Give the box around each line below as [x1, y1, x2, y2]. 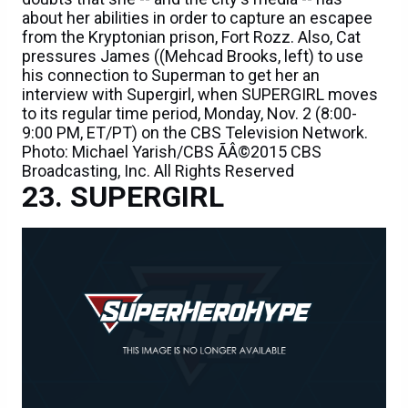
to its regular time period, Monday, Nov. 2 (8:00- [22, 104, 357, 124]
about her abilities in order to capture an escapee [22, 8, 372, 28]
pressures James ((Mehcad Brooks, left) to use [22, 46, 363, 66]
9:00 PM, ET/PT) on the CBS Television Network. [22, 123, 368, 143]
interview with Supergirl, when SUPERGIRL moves [22, 85, 378, 105]
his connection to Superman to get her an [22, 66, 320, 86]
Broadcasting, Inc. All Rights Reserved [22, 161, 294, 181]
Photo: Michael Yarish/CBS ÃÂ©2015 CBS [22, 142, 321, 162]
